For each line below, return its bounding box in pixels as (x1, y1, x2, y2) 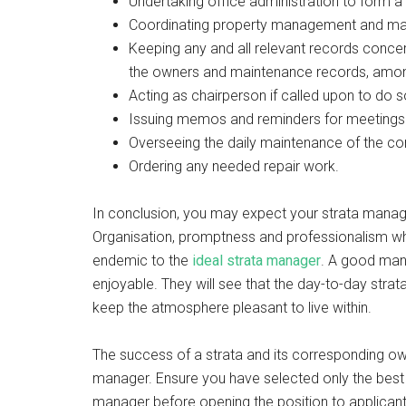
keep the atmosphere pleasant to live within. (92, 298, 372, 316)
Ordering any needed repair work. (129, 157, 339, 175)
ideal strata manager (192, 251, 321, 269)
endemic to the (92, 251, 192, 269)
